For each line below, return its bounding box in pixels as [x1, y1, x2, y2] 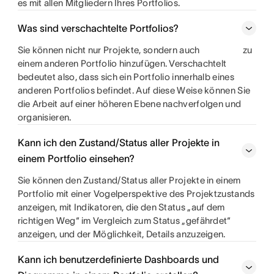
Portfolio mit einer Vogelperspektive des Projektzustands [17, 188, 255, 199]
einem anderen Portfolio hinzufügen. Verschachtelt [17, 58, 227, 68]
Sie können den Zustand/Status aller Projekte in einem [17, 175, 241, 185]
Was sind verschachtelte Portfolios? [17, 23, 179, 34]
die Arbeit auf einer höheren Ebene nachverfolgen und [17, 98, 242, 109]
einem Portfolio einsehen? [17, 153, 135, 164]
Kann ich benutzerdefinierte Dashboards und [17, 254, 219, 265]
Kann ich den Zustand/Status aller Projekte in [17, 137, 220, 148]
